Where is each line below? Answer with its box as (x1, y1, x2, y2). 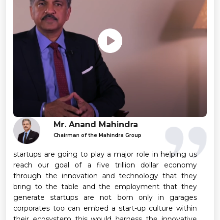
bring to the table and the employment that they (13, 182, 197, 192)
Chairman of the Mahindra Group (54, 132, 142, 138)
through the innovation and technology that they (13, 171, 197, 181)
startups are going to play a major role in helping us (13, 150, 197, 159)
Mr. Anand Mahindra (54, 119, 138, 129)
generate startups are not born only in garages (13, 193, 197, 202)
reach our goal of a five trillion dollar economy (13, 161, 197, 170)
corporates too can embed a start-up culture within (13, 204, 197, 213)
